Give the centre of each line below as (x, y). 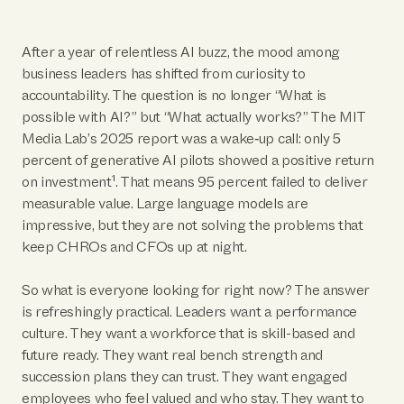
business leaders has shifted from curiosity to (164, 73)
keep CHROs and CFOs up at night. (134, 247)
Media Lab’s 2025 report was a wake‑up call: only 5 (181, 138)
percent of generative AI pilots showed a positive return (198, 160)
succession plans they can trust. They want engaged (184, 376)
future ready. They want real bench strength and (172, 355)
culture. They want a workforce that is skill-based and (188, 333)
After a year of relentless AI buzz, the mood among (181, 52)
